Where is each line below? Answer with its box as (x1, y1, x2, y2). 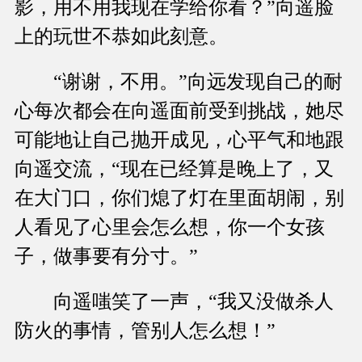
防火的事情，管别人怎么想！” (15, 320, 276, 342)
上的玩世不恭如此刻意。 (15, 26, 228, 48)
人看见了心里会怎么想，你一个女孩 (15, 217, 325, 238)
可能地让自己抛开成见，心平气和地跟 (15, 129, 344, 151)
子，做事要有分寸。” (15, 246, 198, 267)
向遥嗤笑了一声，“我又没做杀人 (15, 291, 334, 313)
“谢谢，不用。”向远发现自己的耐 (15, 71, 343, 93)
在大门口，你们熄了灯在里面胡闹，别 (15, 187, 344, 209)
